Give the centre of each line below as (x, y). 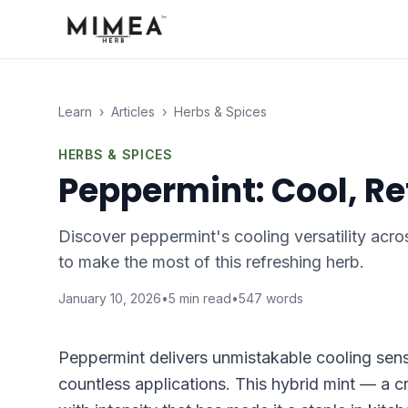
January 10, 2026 (110, 298)
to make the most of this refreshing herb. (211, 262)
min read (204, 298)
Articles (133, 112)
